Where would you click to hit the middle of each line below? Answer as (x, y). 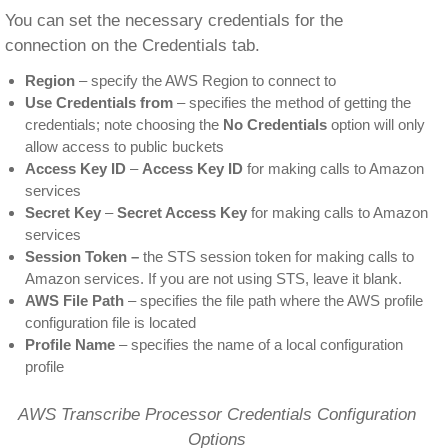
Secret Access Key (182, 212)
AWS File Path (74, 300)
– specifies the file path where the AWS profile (273, 300)
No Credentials (277, 124)
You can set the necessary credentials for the (174, 20)
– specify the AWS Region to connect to (205, 80)
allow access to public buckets (124, 146)
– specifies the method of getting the (292, 102)
